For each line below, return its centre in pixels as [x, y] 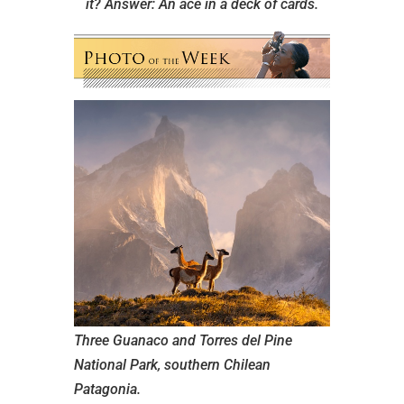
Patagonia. [107, 389]
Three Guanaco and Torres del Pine [183, 340]
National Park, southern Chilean [172, 365]
